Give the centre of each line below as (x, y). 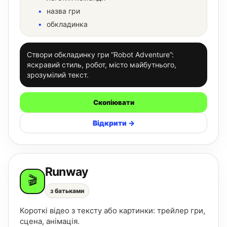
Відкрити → (113, 123)
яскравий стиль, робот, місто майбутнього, (102, 65)
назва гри (63, 11)
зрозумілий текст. (58, 75)
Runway (67, 172)
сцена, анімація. (50, 221)
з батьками (67, 191)
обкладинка (67, 24)
